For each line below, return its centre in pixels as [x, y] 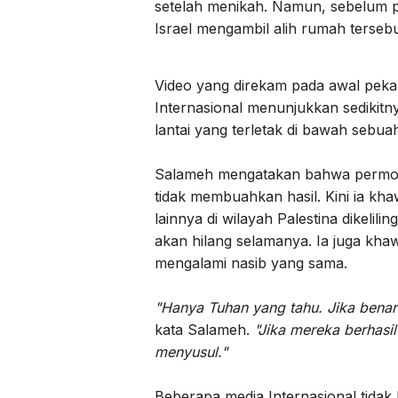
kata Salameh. [204, 329]
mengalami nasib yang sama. [251, 263]
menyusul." [191, 351]
